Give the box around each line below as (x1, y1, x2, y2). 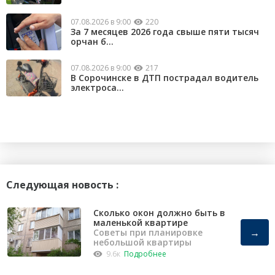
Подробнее (124, 249, 166, 260)
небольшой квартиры (93, 236, 192, 249)
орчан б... (71, 35, 114, 47)
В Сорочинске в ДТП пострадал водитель (71, 71, 258, 83)
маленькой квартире (93, 217, 188, 229)
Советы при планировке (93, 227, 203, 239)
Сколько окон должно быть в (93, 207, 225, 219)
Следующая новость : (6, 178, 118, 192)
